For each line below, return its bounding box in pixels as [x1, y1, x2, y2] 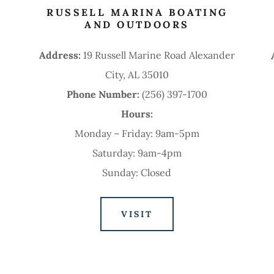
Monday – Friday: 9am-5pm [74, 127, 199, 139]
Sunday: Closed [102, 166, 172, 179]
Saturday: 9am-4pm [92, 146, 182, 159]
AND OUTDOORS [84, 18, 190, 31]
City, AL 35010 [105, 68, 169, 81]
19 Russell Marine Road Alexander [80, 48, 235, 61]
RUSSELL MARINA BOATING [46, 6, 228, 18]
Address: [39, 48, 81, 61]
